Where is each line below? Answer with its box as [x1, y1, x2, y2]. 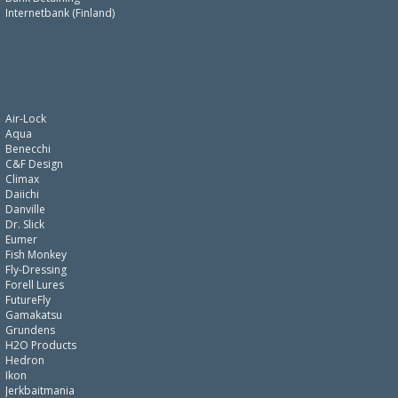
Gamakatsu [5, 307, 62, 322]
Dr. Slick [5, 217, 44, 232]
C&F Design [5, 156, 63, 171]
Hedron [5, 353, 44, 368]
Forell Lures [5, 277, 64, 292]
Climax [5, 171, 39, 187]
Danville [5, 202, 45, 217]
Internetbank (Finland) [5, 5, 115, 20]
